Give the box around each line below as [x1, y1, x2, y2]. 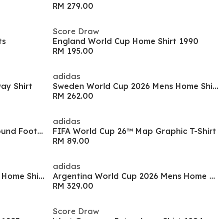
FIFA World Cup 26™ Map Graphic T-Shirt [53, 126, 216, 136]
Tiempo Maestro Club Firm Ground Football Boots [37, 126, 43, 136]
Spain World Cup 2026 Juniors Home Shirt [39, 171, 44, 181]
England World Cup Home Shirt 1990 [53, 36, 198, 46]
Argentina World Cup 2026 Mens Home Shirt [209, 171, 215, 181]
